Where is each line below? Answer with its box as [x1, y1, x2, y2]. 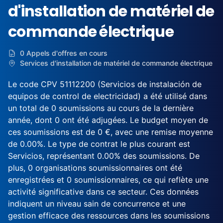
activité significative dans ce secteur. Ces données [8, 187, 199, 197]
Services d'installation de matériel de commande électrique [20, 59, 213, 67]
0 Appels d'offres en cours [20, 49, 108, 57]
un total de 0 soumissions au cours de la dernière [8, 103, 194, 113]
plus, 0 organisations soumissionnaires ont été [8, 163, 182, 173]
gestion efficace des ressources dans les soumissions [8, 211, 210, 221]
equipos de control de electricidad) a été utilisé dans [8, 91, 207, 101]
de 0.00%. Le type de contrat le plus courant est [8, 139, 190, 149]
